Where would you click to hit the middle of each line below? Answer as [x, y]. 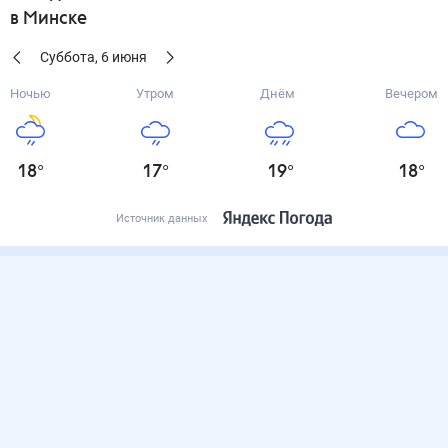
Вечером [411, 93]
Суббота [67, 57]
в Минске [48, 19]
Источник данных [161, 218]
